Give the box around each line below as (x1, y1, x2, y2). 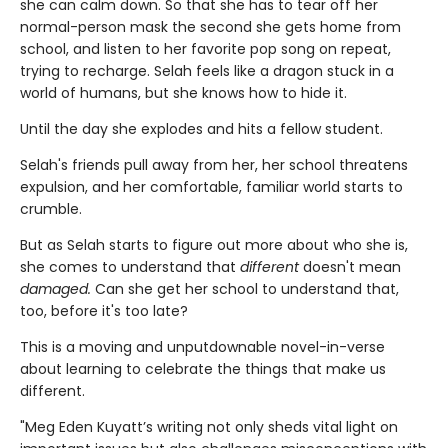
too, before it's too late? (20, 301, 188, 322)
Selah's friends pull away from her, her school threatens (20, 155, 408, 176)
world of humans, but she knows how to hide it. (20, 83, 347, 104)
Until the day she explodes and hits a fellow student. (20, 119, 383, 140)
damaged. (20, 279, 95, 300)
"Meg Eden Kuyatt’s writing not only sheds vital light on (20, 417, 398, 438)
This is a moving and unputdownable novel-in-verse (20, 337, 385, 358)
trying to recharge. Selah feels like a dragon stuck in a (20, 61, 394, 82)
